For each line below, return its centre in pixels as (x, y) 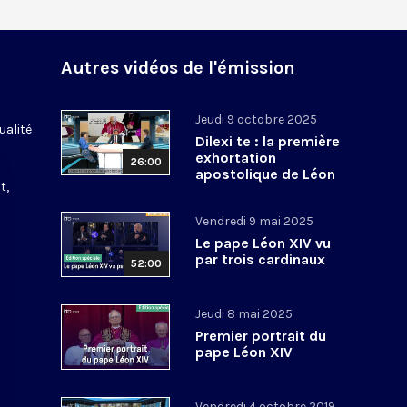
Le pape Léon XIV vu (263, 243)
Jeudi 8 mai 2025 (244, 313)
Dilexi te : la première (268, 141)
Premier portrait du (261, 335)
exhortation (236, 157)
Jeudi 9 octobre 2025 (257, 119)
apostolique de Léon (266, 174)
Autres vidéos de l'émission (179, 67)
